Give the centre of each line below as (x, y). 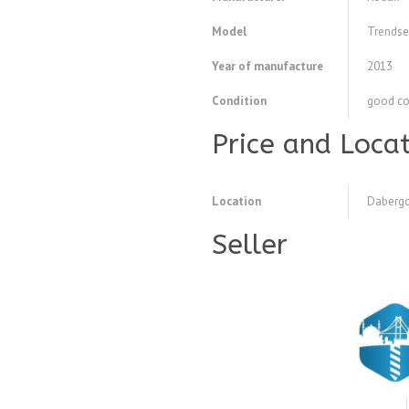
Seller (250, 245)
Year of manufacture (267, 67)
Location (236, 202)
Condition (239, 101)
